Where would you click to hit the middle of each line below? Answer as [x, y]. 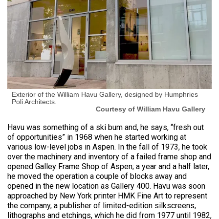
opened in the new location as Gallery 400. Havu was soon [106, 186]
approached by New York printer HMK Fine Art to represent [107, 196]
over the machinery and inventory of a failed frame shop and [109, 157]
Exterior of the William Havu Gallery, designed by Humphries [105, 95]
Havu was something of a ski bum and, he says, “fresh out [106, 128]
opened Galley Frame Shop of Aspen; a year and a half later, [108, 167]
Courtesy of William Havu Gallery [151, 109]
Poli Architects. [34, 102]
